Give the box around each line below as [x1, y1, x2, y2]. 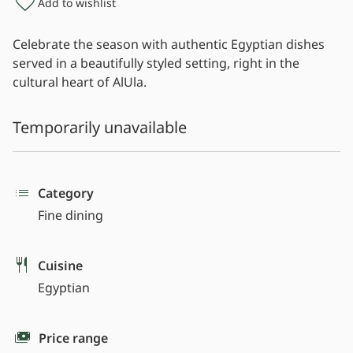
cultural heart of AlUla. [13, 73, 147, 91]
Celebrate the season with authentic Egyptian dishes [13, 35, 325, 54]
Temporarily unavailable [13, 117, 187, 139]
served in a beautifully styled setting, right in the [13, 54, 299, 72]
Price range [39, 329, 108, 347]
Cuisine [38, 257, 83, 275]
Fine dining [38, 206, 103, 225]
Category [38, 184, 94, 203]
